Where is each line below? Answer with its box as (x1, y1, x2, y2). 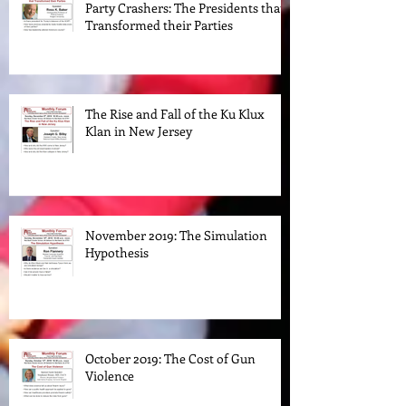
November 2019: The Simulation (85, 255, 267, 273)
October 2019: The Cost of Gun (85, 378, 256, 396)
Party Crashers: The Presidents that (85, 27, 285, 45)
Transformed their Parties (85, 44, 233, 63)
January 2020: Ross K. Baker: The (85, 10, 267, 28)
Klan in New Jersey (85, 150, 192, 169)
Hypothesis (85, 272, 149, 290)
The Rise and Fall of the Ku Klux (85, 133, 264, 151)
